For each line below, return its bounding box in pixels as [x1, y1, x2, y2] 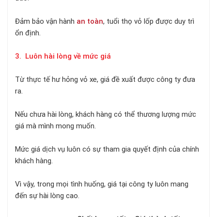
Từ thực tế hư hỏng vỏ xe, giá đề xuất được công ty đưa [15, 75, 195, 84]
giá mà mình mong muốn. [15, 122, 96, 131]
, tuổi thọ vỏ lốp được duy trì [103, 17, 194, 26]
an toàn [77, 17, 103, 26]
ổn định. [15, 29, 41, 38]
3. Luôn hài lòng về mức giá [15, 52, 113, 61]
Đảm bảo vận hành [15, 17, 77, 26]
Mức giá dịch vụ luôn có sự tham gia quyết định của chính [15, 145, 199, 154]
